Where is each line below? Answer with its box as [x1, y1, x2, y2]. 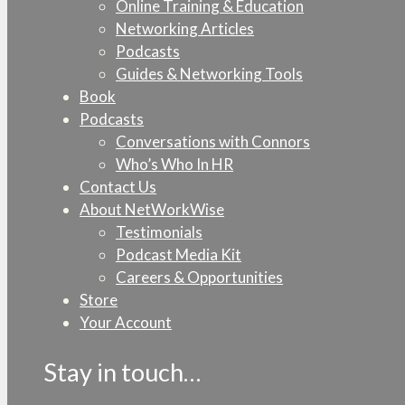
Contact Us [80, 177, 156, 197]
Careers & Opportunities [116, 268, 283, 287]
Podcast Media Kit [116, 245, 241, 265]
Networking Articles [116, 19, 254, 39]
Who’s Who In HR [116, 155, 233, 174]
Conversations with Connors [116, 132, 310, 152]
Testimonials [116, 222, 202, 242]
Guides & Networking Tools [116, 64, 303, 84]
